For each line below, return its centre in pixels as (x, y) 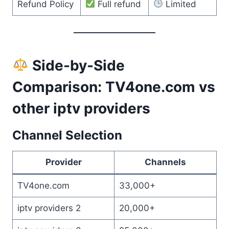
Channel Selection (67, 135)
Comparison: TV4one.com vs (114, 87)
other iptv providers (81, 108)
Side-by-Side (76, 65)
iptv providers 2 (49, 208)
